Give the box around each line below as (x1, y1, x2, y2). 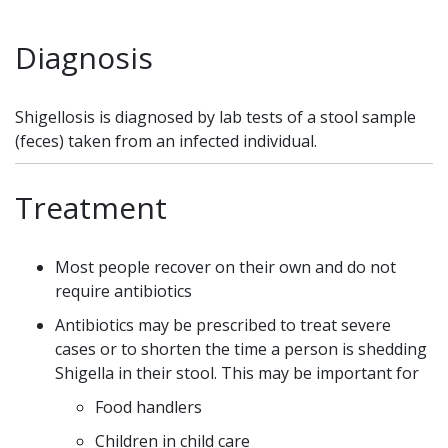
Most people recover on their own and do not (55, 256, 396, 278)
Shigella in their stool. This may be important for (55, 362, 419, 384)
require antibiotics (55, 280, 192, 302)
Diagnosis (15, 37, 153, 78)
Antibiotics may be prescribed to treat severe (55, 314, 391, 336)
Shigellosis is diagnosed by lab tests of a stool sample (15, 106, 416, 128)
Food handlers (95, 396, 202, 418)
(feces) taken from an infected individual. (15, 130, 317, 152)
